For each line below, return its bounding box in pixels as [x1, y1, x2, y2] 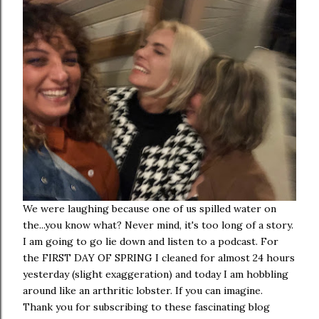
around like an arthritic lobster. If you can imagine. [23, 284, 263, 297]
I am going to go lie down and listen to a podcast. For [23, 235, 278, 248]
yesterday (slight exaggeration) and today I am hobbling [23, 268, 288, 281]
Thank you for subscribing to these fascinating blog [23, 300, 270, 313]
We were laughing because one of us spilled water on [23, 202, 276, 215]
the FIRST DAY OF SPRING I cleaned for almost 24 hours [23, 251, 295, 264]
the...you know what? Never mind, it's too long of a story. [23, 219, 293, 231]
